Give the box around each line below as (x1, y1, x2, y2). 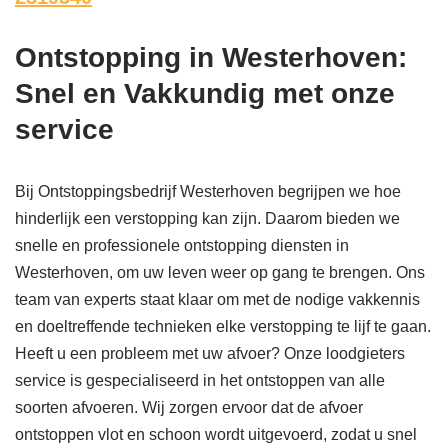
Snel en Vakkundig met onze (15, 78, 395, 110)
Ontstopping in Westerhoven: (15, 42, 407, 74)
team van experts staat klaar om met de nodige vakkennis (15, 291, 420, 309)
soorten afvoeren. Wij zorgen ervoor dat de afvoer (15, 399, 363, 417)
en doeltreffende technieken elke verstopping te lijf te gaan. (15, 318, 431, 336)
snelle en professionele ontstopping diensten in (15, 237, 349, 255)
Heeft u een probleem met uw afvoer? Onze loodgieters (15, 345, 405, 363)
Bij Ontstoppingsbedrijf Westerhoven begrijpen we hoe (15, 183, 401, 201)
